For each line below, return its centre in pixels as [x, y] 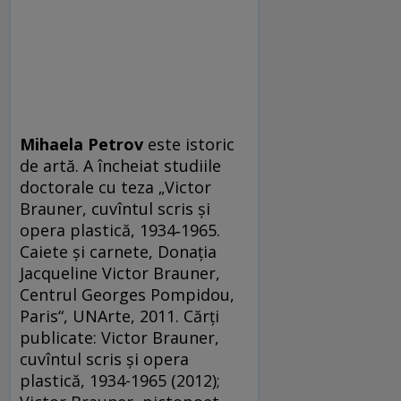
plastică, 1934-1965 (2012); [120, 380]
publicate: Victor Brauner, [119, 337]
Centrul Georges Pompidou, [127, 294]
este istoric [189, 144]
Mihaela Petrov [81, 144]
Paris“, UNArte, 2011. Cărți [119, 316]
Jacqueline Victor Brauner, [120, 273]
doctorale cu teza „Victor [115, 187]
